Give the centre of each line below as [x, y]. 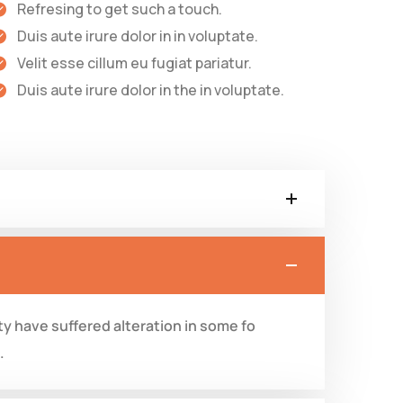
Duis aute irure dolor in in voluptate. [138, 36]
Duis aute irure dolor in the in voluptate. [151, 90]
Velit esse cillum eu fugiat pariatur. [135, 63]
